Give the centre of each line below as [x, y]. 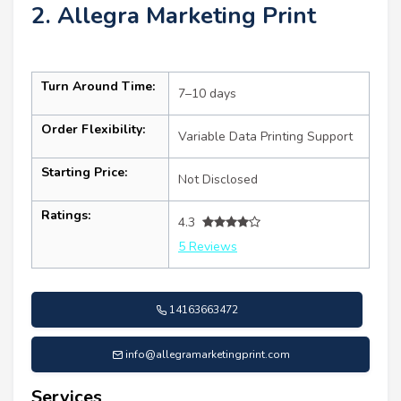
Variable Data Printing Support [265, 136]
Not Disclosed [218, 179]
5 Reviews [208, 246]
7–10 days [207, 93]
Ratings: [66, 215]
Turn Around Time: [98, 86]
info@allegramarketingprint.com [207, 354]
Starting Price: [84, 172]
